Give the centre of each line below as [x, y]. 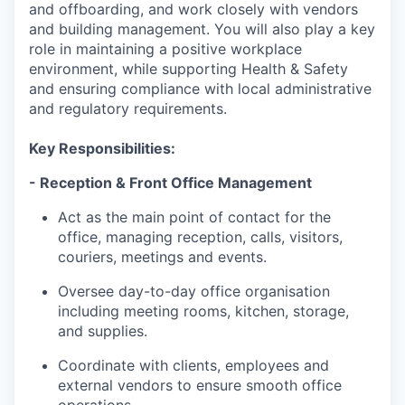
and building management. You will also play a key [202, 29]
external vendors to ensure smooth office [200, 385]
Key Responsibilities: [102, 148]
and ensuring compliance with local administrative [200, 89]
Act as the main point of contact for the [194, 217]
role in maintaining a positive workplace [165, 49]
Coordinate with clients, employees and [193, 365]
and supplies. [103, 331]
